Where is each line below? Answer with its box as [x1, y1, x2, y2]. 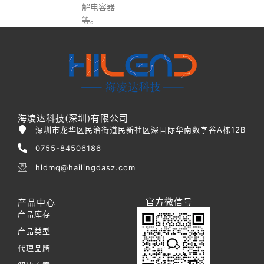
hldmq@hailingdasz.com [35, 163, 136, 173]
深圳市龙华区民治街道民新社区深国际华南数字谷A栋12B [35, 124, 246, 134]
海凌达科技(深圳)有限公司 [18, 112, 128, 124]
